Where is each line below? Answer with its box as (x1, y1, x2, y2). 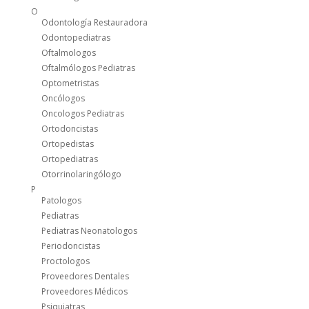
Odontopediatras (41, 32, 110, 44)
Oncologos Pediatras (41, 108, 124, 120)
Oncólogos (41, 92, 85, 105)
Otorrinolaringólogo (41, 168, 121, 181)
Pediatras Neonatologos (41, 225, 137, 237)
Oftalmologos (41, 47, 96, 59)
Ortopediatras (41, 153, 98, 166)
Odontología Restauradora (41, 17, 148, 29)
